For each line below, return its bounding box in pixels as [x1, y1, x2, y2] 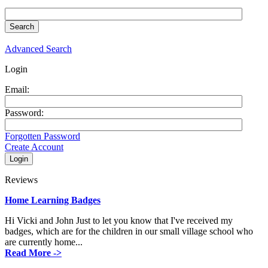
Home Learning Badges [5, 194, 100, 205]
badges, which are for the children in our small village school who [5, 226, 253, 236]
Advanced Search [5, 43, 72, 54]
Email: [5, 84, 29, 95]
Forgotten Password [5, 130, 80, 141]
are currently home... [5, 236, 83, 247]
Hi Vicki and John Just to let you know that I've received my [5, 215, 233, 226]
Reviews [5, 174, 38, 185]
